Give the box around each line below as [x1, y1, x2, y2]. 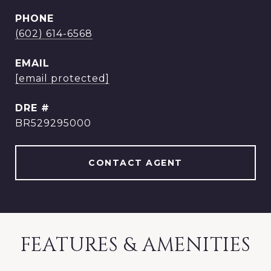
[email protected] [15, 73, 109, 84]
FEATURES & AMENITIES [20, 232, 251, 258]
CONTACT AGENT [88, 157, 183, 168]
